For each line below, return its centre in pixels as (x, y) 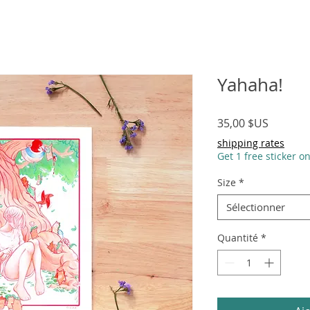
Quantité (238, 237)
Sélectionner (256, 207)
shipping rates (251, 143)
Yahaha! (250, 84)
